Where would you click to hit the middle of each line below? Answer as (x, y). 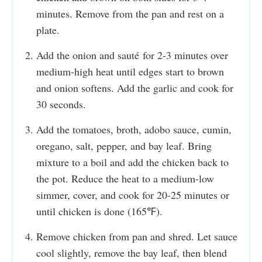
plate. (48, 30)
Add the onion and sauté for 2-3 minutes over (132, 55)
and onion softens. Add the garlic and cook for (135, 87)
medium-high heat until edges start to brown (130, 71)
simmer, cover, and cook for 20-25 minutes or (133, 194)
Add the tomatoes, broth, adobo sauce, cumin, (134, 129)
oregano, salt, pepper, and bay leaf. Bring (124, 145)
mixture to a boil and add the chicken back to (132, 162)
